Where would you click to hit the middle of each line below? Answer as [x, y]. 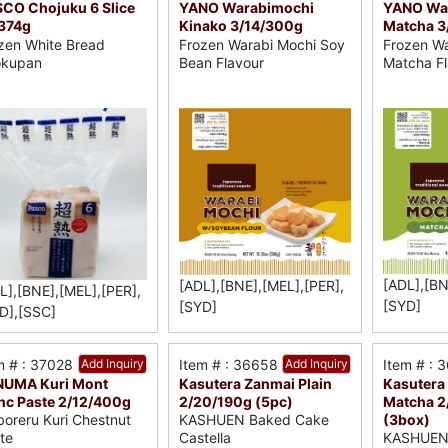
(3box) [406, 419]
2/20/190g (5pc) [236, 401]
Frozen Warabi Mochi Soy [262, 44]
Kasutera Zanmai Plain [256, 383]
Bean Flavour [222, 62]
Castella [205, 437]
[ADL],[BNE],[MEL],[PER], [262, 285]
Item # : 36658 [229, 364]
